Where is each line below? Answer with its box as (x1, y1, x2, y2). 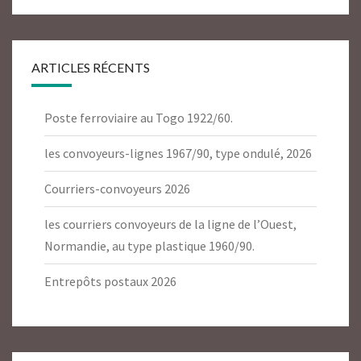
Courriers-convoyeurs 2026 (44, 180, 190, 197)
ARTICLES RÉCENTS (31, 60, 150, 76)
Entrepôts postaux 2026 (44, 273, 176, 290)
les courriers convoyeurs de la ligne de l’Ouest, (44, 216, 297, 233)
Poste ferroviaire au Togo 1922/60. (44, 110, 233, 127)
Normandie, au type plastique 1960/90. (44, 238, 255, 255)
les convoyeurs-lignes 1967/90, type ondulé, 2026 (44, 145, 312, 162)
